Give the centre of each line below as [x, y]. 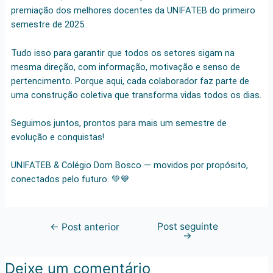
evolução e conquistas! [57, 137]
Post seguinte [187, 226]
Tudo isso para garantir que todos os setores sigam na [122, 53]
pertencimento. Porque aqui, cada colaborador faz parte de [130, 81]
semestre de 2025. [48, 25]
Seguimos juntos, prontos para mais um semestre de [119, 123]
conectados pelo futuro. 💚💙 [70, 179]
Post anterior [89, 227]
